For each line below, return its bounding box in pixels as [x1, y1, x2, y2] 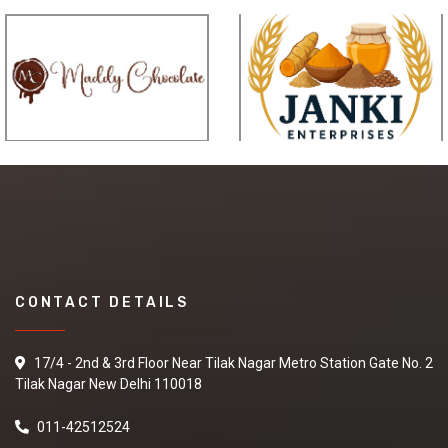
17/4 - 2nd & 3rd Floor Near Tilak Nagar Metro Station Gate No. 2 [31, 355, 433, 372]
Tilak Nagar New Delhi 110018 [15, 376, 202, 393]
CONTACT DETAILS [15, 294, 189, 312]
